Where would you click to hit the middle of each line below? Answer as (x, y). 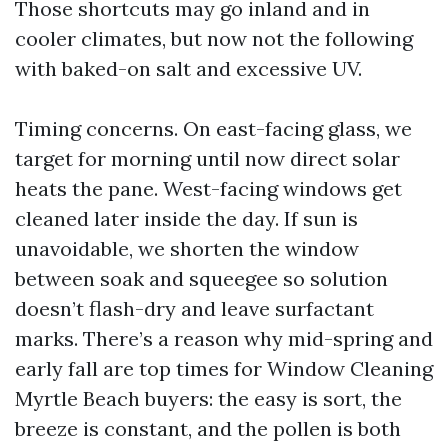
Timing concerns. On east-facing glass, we (213, 128)
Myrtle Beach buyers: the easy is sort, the (208, 398)
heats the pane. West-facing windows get (208, 188)
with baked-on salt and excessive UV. (188, 68)
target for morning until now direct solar (207, 158)
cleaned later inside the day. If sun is (186, 218)
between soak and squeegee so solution (201, 278)
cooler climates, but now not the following (214, 38)
